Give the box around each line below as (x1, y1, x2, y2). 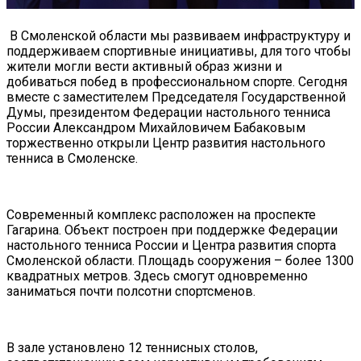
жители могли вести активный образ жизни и (6, 58, 282, 74)
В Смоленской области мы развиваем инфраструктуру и (6, 27, 351, 44)
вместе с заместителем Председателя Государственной (6, 89, 346, 105)
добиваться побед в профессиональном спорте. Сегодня (6, 73, 347, 89)
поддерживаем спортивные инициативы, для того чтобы (6, 43, 351, 59)
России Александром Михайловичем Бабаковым (6, 119, 305, 135)
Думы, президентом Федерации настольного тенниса (6, 104, 330, 120)
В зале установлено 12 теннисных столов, (6, 339, 258, 355)
